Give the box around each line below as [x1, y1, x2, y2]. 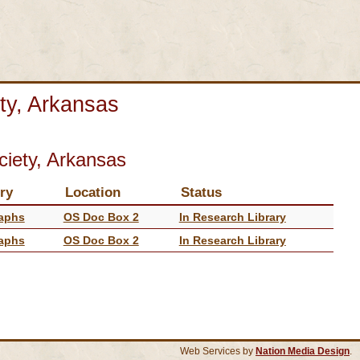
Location [64, 183, 121, 200]
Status [180, 183, 222, 200]
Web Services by [180, 346, 256, 356]
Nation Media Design [256, 346, 350, 356]
